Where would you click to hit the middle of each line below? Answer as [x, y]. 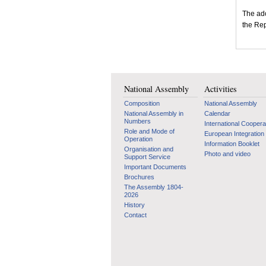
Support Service [147, 157]
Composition [142, 103]
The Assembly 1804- [154, 187]
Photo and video [227, 154]
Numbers [137, 121]
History [134, 205]
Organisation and [149, 149]
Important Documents [155, 167]
